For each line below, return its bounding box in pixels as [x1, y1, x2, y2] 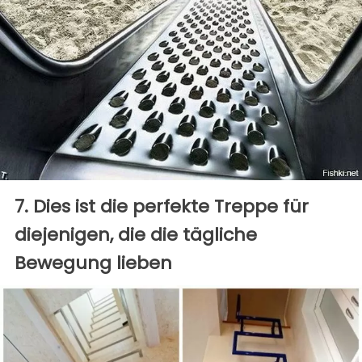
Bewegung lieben [15, 250, 172, 276]
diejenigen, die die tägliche [15, 221, 257, 247]
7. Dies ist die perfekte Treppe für [15, 193, 309, 219]
